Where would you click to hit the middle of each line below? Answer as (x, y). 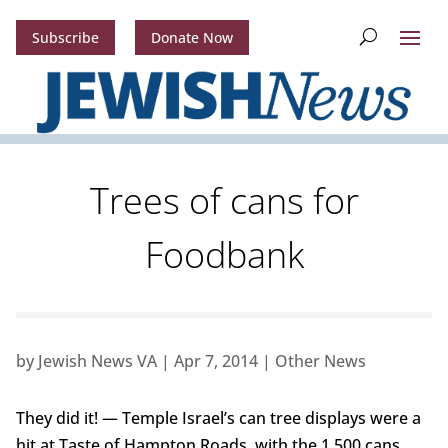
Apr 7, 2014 (215, 361)
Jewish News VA (97, 361)
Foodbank (224, 255)
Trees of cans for (224, 201)
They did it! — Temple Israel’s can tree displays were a (218, 418)
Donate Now (191, 38)
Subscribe (65, 38)
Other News (320, 361)
